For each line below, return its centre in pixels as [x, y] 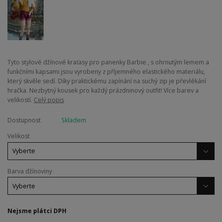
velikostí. [21, 100]
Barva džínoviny [30, 171]
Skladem [74, 120]
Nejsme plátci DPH [37, 211]
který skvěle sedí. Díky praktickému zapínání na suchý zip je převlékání [107, 81]
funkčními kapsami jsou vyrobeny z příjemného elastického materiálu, [106, 72]
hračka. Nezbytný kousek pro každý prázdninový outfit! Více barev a [103, 91]
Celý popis [49, 100]
